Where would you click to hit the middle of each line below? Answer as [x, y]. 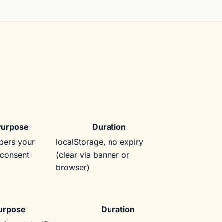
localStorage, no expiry [99, 141]
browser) [73, 167]
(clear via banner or [92, 154]
